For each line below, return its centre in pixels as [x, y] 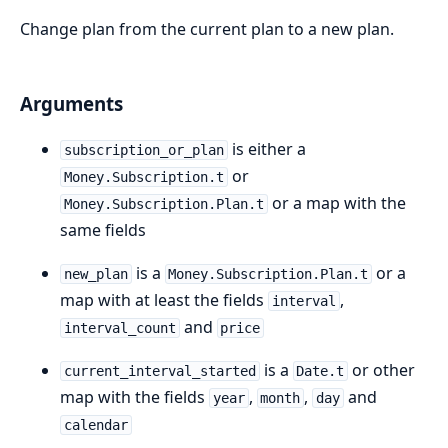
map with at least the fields [164, 300]
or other [382, 370]
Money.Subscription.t [143, 177]
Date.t [320, 371]
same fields [103, 230]
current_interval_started [159, 371]
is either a [266, 149]
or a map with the [336, 203]
